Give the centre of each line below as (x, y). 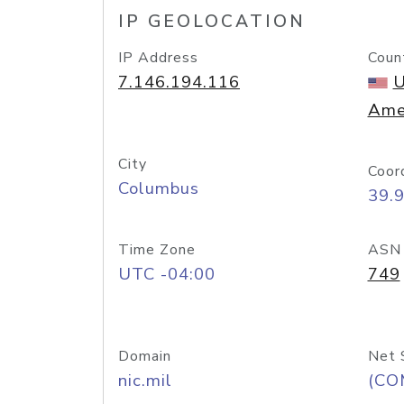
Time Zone (157, 250)
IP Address (158, 58)
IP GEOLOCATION (212, 22)
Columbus (159, 188)
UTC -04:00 (167, 274)
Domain (145, 356)
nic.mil (145, 381)
